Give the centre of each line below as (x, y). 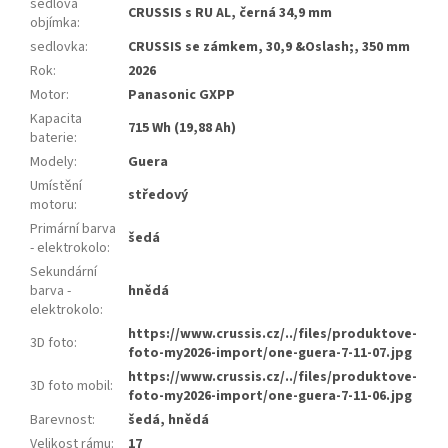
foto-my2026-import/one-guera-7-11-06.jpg (270, 396)
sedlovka (57, 47)
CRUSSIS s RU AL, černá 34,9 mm (230, 13)
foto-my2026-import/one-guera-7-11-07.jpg (270, 353)
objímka (53, 23)
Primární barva (73, 229)
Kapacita (56, 119)
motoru (52, 205)
